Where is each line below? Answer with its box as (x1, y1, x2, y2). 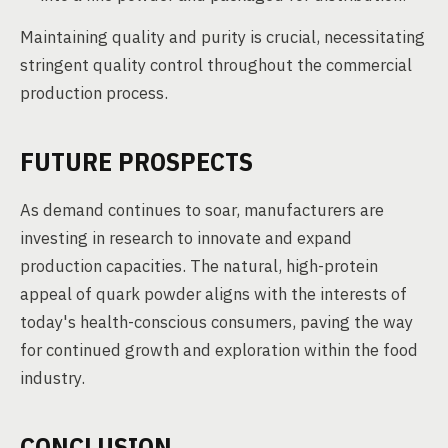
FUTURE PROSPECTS (20, 144, 253, 178)
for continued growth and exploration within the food (20, 339, 418, 361)
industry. (20, 367, 85, 389)
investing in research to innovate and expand (20, 227, 352, 249)
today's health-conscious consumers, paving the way (20, 311, 413, 333)
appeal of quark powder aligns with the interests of (20, 283, 407, 305)
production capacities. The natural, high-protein (20, 255, 378, 277)
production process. (20, 82, 168, 104)
